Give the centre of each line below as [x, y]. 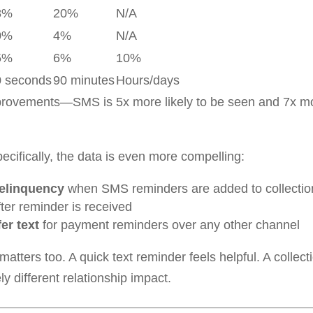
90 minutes [83, 80]
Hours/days [147, 80]
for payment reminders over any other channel [169, 225]
